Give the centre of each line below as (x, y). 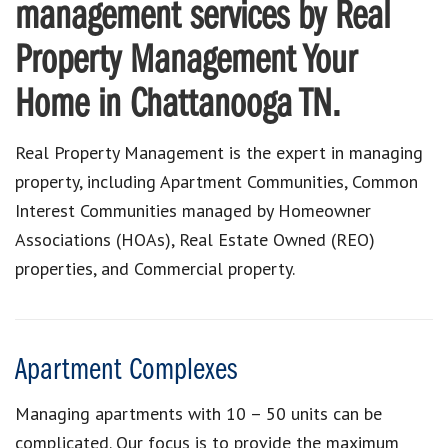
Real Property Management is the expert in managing (219, 152)
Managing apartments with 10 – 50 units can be (198, 413)
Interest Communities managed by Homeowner (193, 210)
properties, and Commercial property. (155, 268)
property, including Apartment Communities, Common (216, 181)
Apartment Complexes (126, 370)
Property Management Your (186, 61)
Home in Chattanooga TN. (177, 105)
